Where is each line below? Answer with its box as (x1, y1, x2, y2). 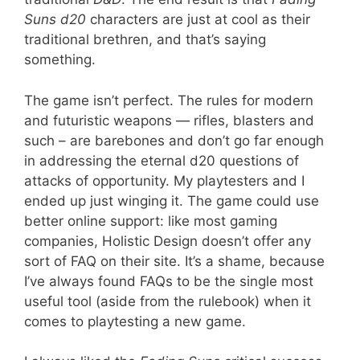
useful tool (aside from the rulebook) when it (24, 292, 311, 309)
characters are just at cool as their (86, 11, 310, 27)
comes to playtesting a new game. (24, 313, 246, 329)
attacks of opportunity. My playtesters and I (24, 172, 305, 189)
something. (24, 51, 96, 67)
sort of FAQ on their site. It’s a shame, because (24, 252, 325, 269)
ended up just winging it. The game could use (24, 192, 319, 209)
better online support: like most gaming (24, 212, 277, 229)
